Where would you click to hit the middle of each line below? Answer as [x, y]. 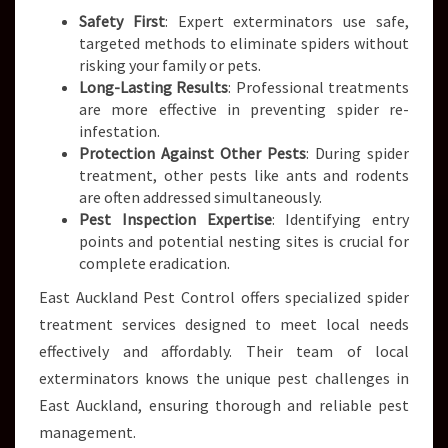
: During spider [357, 153]
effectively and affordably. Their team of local [224, 351]
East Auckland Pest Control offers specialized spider [224, 297]
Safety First [122, 21]
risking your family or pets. [170, 65]
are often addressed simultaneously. [200, 197]
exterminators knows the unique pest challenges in [224, 378]
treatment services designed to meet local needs [224, 324]
